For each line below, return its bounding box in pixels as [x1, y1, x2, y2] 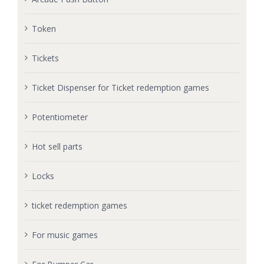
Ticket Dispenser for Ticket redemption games [31, 82, 209, 94]
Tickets [31, 52, 59, 64]
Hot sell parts [31, 141, 82, 153]
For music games [31, 229, 98, 241]
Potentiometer [31, 111, 88, 123]
